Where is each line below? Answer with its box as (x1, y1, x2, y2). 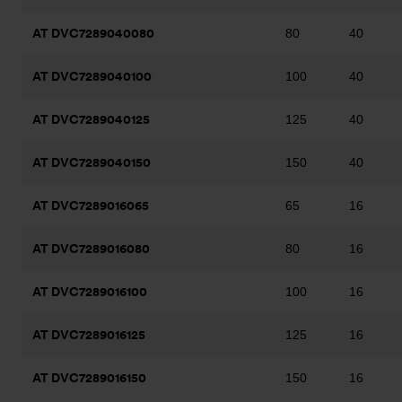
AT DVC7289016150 (32, 371, 146, 385)
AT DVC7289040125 (32, 112, 150, 127)
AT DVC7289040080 (32, 26, 154, 40)
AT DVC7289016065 (32, 198, 149, 213)
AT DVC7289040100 (32, 69, 152, 83)
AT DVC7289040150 (32, 155, 151, 170)
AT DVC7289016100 (32, 284, 147, 299)
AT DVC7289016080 (32, 241, 150, 256)
